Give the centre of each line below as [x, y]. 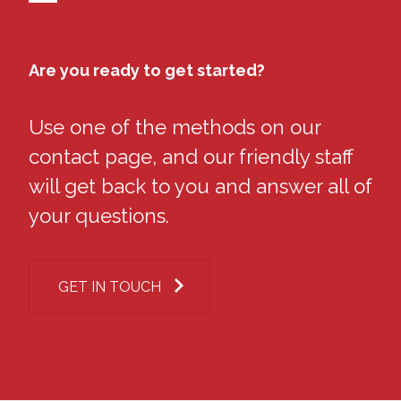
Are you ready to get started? [147, 70]
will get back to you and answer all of [200, 186]
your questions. [99, 216]
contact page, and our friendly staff [191, 157]
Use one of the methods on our [175, 127]
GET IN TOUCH [110, 287]
